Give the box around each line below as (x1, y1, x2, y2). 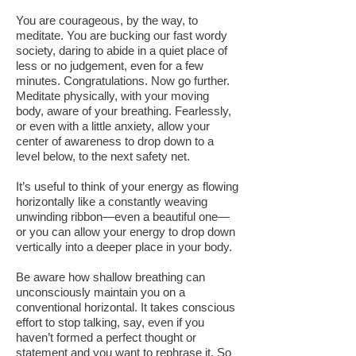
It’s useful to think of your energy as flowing (16, 180, 238, 193)
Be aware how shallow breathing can (16, 270, 205, 284)
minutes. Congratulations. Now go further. (16, 74, 230, 87)
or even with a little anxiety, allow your (16, 119, 210, 133)
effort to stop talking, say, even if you (16, 315, 204, 329)
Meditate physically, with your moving (16, 89, 209, 103)
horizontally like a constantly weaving (16, 195, 207, 208)
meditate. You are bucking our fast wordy (16, 29, 227, 42)
